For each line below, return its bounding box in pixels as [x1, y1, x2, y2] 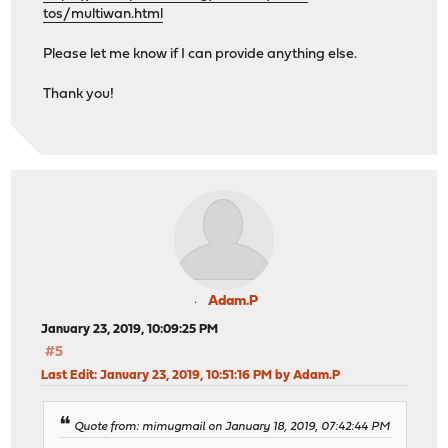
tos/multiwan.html [43, 6, 164, 22]
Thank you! [43, 86, 115, 102]
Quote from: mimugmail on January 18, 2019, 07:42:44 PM [74, 420, 391, 433]
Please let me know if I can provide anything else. [43, 46, 358, 62]
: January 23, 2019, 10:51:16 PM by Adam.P [94, 369, 341, 383]
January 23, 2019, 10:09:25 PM [41, 323, 219, 337]
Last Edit [41, 369, 95, 383]
